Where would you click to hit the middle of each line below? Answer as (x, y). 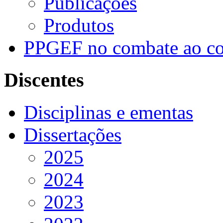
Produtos (79, 25)
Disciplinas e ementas (109, 112)
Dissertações (73, 134)
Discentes (44, 80)
